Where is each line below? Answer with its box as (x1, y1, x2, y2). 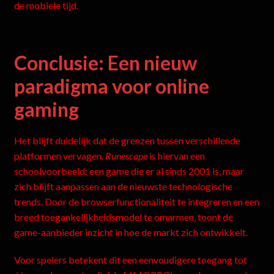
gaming (13, 97, 79, 121)
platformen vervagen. (13, 150, 105, 162)
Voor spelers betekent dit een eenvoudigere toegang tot (13, 253, 247, 265)
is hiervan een (147, 150, 205, 162)
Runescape (105, 150, 147, 162)
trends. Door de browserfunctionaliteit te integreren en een (13, 196, 259, 208)
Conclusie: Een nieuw (13, 50, 197, 75)
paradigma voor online (13, 73, 209, 98)
